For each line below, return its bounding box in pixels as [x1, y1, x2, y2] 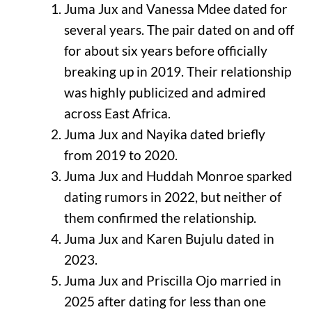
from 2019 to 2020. [63, 146, 178, 163]
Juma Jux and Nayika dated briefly [63, 125, 265, 142]
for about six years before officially [63, 42, 267, 58]
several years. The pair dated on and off [63, 21, 294, 38]
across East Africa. [63, 104, 171, 121]
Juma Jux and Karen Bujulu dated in [63, 230, 274, 247]
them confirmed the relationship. [63, 209, 256, 226]
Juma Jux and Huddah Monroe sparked [63, 167, 292, 184]
